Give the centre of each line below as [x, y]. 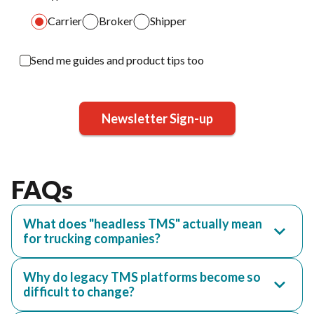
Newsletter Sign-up [157, 118]
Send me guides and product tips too [117, 60]
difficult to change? [79, 292]
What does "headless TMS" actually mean [143, 224]
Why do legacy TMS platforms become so [142, 277]
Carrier [65, 21]
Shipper [168, 21]
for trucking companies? [92, 238]
